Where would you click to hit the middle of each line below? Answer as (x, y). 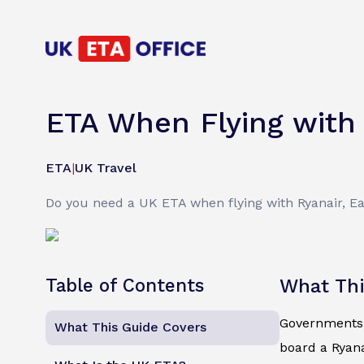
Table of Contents (125, 286)
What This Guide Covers (131, 327)
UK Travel (106, 168)
